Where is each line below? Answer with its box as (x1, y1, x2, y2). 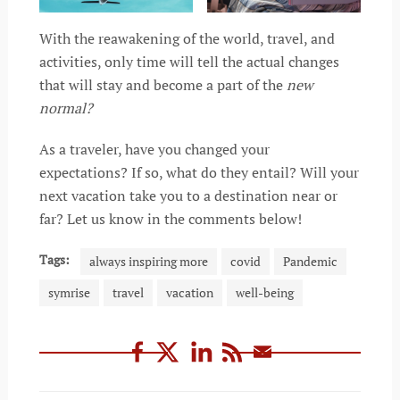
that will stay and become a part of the (38, 75, 283, 96)
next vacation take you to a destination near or (38, 186, 337, 206)
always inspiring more (88, 253, 208, 271)
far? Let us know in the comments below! (38, 209, 302, 229)
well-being (235, 284, 294, 302)
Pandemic (282, 253, 337, 271)
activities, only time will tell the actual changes (38, 52, 339, 72)
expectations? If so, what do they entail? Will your (38, 162, 359, 183)
